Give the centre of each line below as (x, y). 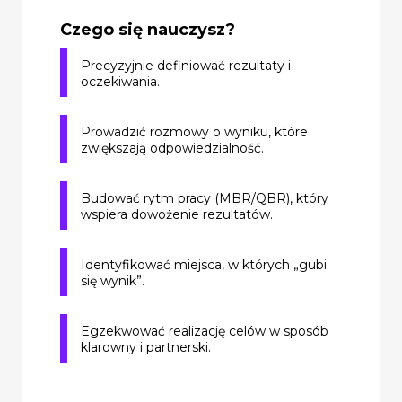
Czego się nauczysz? (148, 29)
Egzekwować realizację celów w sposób (205, 331)
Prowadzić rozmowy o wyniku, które (194, 131)
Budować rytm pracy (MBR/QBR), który (205, 198)
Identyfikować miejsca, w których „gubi (204, 264)
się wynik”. (113, 280)
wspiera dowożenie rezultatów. (177, 214)
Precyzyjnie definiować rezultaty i (186, 65)
